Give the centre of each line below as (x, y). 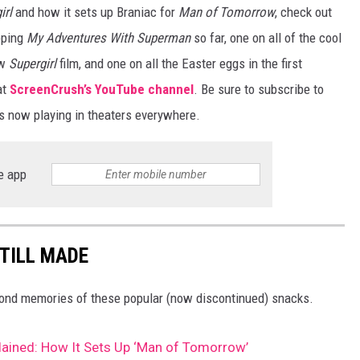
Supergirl (33, 64)
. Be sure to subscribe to (259, 90)
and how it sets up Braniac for (95, 12)
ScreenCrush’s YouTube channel (102, 90)
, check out (303, 12)
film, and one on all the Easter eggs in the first (179, 64)
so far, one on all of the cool (266, 38)
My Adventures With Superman (108, 38)
